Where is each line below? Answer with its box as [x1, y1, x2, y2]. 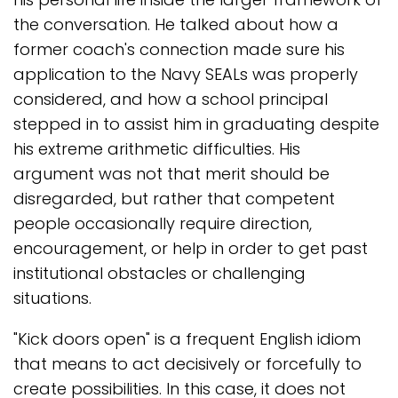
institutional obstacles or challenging [13, 262, 306, 284]
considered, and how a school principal [13, 88, 328, 110]
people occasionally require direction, [13, 212, 312, 235]
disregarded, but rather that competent [13, 187, 335, 210]
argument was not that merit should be [13, 163, 330, 185]
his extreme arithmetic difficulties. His [13, 138, 300, 160]
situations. [13, 287, 92, 309]
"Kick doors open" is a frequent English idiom [13, 328, 361, 350]
